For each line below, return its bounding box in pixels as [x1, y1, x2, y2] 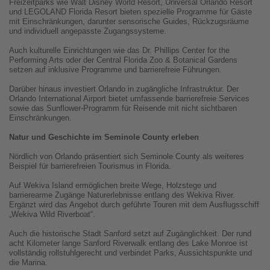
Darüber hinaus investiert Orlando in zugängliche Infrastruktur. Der [9, 84, 239, 94]
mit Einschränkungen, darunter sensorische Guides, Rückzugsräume [9, 17, 249, 27]
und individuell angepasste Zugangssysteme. [9, 27, 166, 36]
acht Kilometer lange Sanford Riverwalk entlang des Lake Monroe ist [9, 239, 248, 248]
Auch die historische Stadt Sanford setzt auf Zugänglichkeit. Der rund [9, 229, 251, 239]
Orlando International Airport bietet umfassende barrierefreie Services [9, 94, 250, 104]
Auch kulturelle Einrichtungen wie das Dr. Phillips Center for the [9, 46, 230, 55]
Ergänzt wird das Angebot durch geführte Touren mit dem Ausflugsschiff [9, 200, 259, 210]
